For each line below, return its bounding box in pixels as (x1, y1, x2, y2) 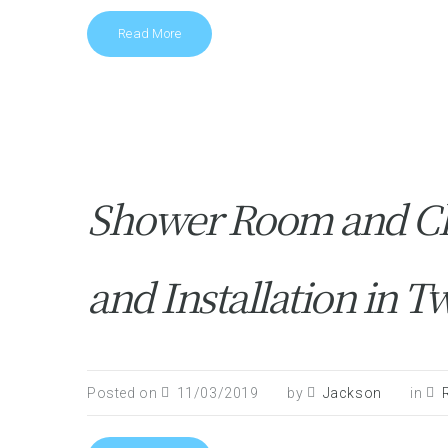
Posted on (87, 385, 161, 401)
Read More (118, 26, 182, 41)
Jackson (322, 385, 382, 401)
